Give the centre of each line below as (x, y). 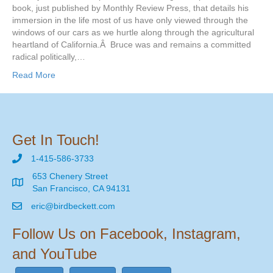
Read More (34, 75)
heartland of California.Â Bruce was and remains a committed (132, 45)
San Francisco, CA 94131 (81, 189)
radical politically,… (49, 57)
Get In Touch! (56, 140)
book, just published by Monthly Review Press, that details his (130, 8)
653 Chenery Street (70, 176)
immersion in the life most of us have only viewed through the (130, 20)
